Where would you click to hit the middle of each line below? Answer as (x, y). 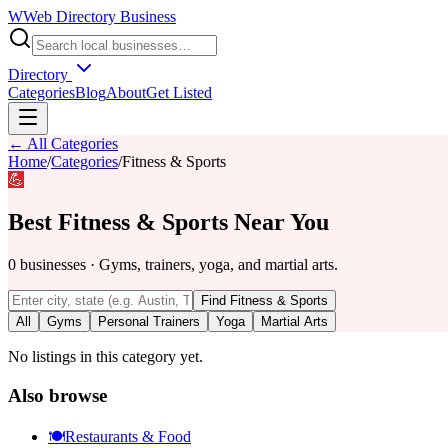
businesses (53, 264)
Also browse (57, 395)
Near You (278, 221)
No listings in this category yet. (105, 356)
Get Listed (179, 92)
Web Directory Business (99, 16)
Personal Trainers (149, 321)
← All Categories (63, 143)
